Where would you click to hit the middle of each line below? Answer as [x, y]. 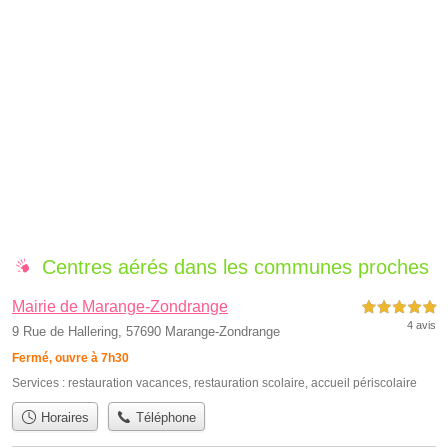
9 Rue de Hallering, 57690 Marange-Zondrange [146, 332]
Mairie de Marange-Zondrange [120, 307]
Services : [40, 383]
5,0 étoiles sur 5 [399, 308]
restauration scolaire [249, 383]
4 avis [421, 325]
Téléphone [164, 417]
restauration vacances [128, 383]
